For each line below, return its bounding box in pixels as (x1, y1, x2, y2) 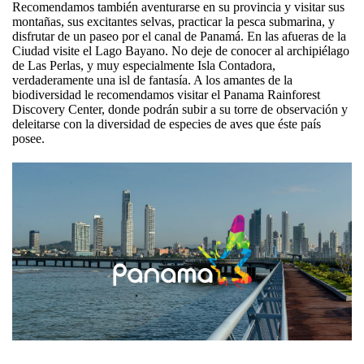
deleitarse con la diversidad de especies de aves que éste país (12, 117, 321, 131)
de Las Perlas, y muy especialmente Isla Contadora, (12, 58, 275, 72)
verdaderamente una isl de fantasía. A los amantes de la (12, 73, 292, 87)
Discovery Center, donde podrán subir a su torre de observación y (12, 102, 348, 116)
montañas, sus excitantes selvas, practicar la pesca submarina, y (12, 15, 335, 28)
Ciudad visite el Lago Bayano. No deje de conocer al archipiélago (12, 44, 349, 58)
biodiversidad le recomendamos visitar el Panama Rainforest (12, 88, 320, 102)
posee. (12, 132, 45, 145)
